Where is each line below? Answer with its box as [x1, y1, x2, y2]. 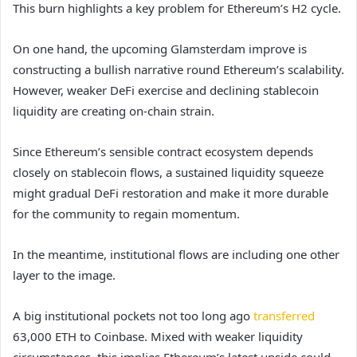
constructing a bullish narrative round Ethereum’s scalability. [13, 61, 344, 77]
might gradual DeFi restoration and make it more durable [13, 184, 328, 201]
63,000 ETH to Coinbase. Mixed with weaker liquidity [13, 328, 303, 344]
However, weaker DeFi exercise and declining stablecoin [13, 81, 319, 98]
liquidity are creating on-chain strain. [13, 102, 214, 119]
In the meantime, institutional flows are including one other [13, 245, 339, 262]
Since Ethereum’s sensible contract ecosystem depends [13, 143, 313, 159]
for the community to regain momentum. [13, 205, 240, 222]
